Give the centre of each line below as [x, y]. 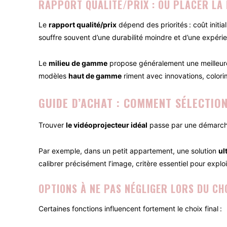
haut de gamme [95, 76]
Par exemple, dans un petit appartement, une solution [128, 151]
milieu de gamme [78, 63]
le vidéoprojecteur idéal [107, 125]
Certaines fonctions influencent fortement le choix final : [130, 209]
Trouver [52, 125]
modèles [53, 76]
